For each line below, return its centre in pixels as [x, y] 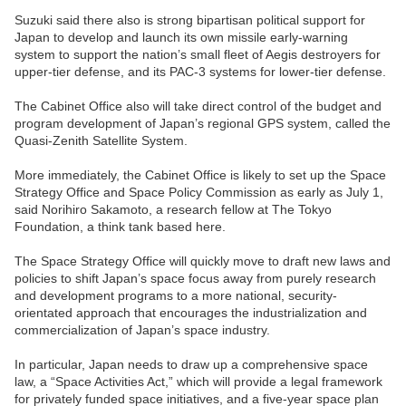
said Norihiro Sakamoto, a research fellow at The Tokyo [173, 210]
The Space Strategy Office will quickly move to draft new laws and [203, 261]
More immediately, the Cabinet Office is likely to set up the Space [200, 175]
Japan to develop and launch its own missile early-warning [181, 38]
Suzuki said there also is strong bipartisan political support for [190, 20]
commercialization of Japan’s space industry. [142, 330]
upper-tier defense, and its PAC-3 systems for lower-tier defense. [200, 72]
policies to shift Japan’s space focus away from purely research [195, 279]
